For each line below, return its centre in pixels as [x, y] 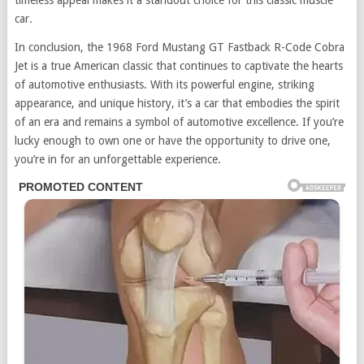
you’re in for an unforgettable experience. [117, 160]
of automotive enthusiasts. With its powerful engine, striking [164, 85]
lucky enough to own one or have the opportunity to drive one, [172, 141]
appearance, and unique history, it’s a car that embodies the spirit [177, 104]
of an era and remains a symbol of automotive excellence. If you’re [179, 122]
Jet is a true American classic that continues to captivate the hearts [178, 66]
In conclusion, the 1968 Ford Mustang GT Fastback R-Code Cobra [179, 48]
